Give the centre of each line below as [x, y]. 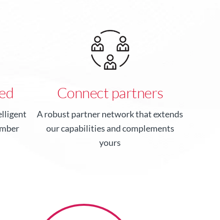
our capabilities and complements [110, 128]
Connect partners [110, 93]
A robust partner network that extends [110, 114]
